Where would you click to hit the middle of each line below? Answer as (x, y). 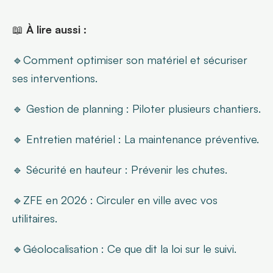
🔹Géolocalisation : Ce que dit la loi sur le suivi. (124, 248)
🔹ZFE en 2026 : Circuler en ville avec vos (115, 200)
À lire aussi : (56, 29)
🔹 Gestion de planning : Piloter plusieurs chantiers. (136, 108)
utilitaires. (35, 218)
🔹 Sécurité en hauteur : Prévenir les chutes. (120, 169)
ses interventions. (55, 78)
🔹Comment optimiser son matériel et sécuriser (130, 59)
